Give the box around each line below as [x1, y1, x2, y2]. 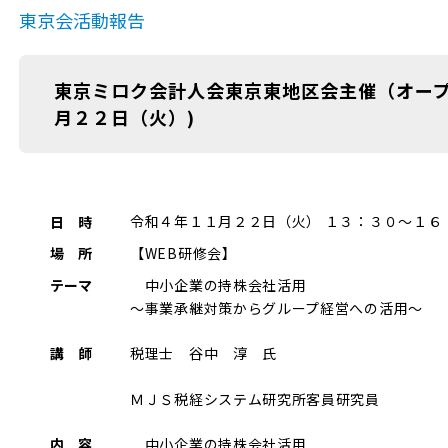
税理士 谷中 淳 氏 [130, 342, 277, 363]
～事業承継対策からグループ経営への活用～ [130, 297, 423, 318]
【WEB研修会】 [130, 243, 237, 264]
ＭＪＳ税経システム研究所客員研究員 [130, 388, 380, 409]
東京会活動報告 [19, 7, 145, 33]
